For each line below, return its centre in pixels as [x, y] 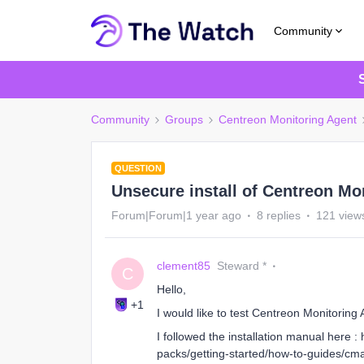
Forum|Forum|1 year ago [176, 215]
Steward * [242, 266]
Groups [184, 119]
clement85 [184, 266]
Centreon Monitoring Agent [288, 119]
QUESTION [138, 168]
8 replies [279, 215]
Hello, [173, 289]
